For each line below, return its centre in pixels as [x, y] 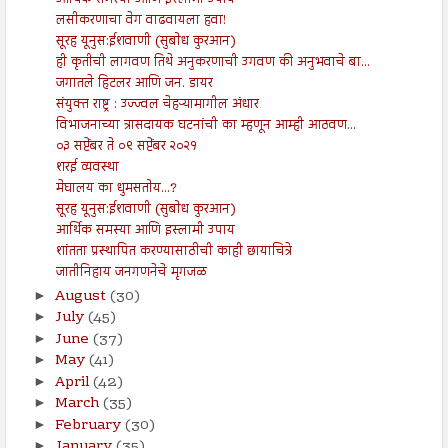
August [82, 296]
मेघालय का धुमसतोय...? [116, 188]
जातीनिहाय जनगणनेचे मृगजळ [131, 272]
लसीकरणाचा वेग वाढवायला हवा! [140, 20]
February [89, 425]
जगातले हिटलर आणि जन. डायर [134, 83]
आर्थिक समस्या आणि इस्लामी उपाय [145, 230]
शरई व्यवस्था [87, 167]
